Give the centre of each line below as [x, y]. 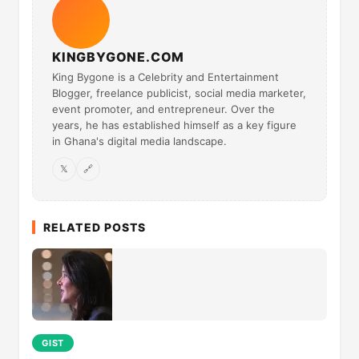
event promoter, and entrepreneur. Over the [163, 109]
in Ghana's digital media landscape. [139, 141]
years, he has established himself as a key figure [174, 125]
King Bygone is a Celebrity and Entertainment [165, 77]
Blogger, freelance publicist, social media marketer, [179, 93]
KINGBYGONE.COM [119, 56]
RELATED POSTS [95, 227]
